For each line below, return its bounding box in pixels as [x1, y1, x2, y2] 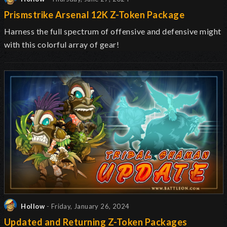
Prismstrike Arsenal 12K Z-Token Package [4, 9, 185, 20]
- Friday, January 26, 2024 [47, 202, 130, 211]
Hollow [19, 202, 45, 211]
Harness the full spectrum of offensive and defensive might [4, 26, 221, 36]
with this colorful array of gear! [4, 39, 120, 49]
